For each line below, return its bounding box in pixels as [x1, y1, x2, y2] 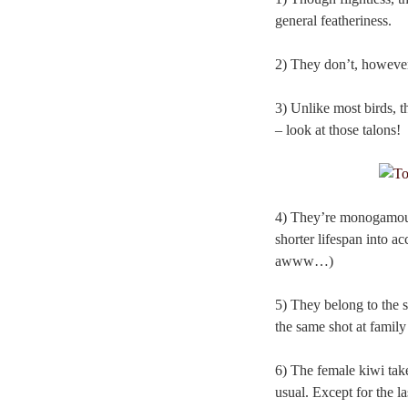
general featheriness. [275, 12, 392, 28]
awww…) [275, 252, 333, 269]
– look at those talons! [275, 121, 401, 138]
